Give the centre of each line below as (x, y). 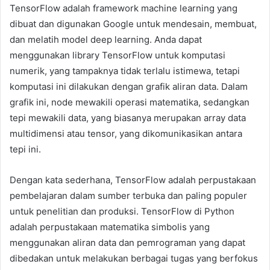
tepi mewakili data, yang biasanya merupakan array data (128, 118)
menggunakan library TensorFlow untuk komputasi (118, 55)
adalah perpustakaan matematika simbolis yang (110, 227)
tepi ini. (25, 149)
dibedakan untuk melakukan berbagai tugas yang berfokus (134, 258)
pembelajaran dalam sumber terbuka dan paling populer (128, 195)
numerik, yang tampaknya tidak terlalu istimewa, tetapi (125, 71)
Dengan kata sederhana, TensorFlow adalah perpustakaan (133, 180)
